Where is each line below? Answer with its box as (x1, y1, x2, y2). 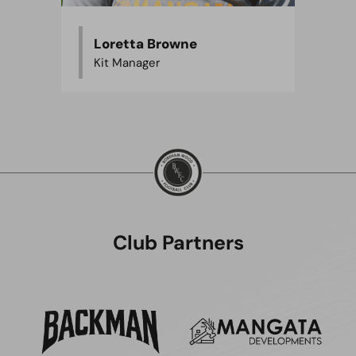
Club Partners (112, 230, 244, 256)
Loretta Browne (94, 34, 197, 52)
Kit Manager (94, 54, 161, 71)
